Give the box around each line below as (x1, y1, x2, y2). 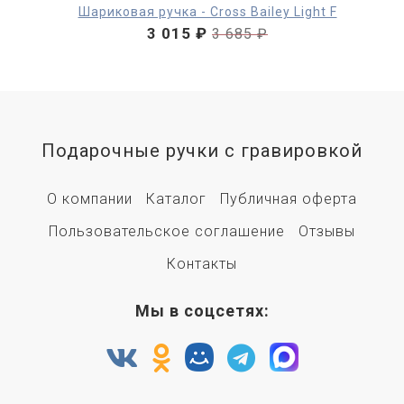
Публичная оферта (220, 189, 357, 207)
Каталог (146, 189, 207, 207)
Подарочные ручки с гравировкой (41, 139, 363, 161)
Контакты (167, 254, 237, 272)
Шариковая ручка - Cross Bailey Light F (78, 4, 337, 19)
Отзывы (298, 222, 355, 240)
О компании (47, 189, 133, 207)
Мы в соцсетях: (134, 300, 270, 320)
